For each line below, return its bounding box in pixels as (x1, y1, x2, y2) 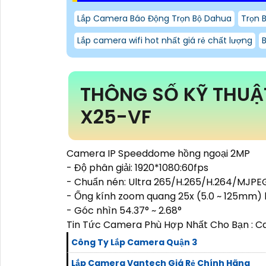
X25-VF (80, 103, 151, 130)
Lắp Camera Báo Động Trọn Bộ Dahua (77, 12, 232, 24)
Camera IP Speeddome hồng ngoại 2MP (66, 146, 250, 160)
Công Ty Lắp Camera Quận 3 (71, 236, 197, 248)
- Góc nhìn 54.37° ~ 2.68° (66, 203, 182, 217)
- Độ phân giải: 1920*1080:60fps (66, 160, 208, 175)
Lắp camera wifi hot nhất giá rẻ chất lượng (77, 34, 252, 46)
